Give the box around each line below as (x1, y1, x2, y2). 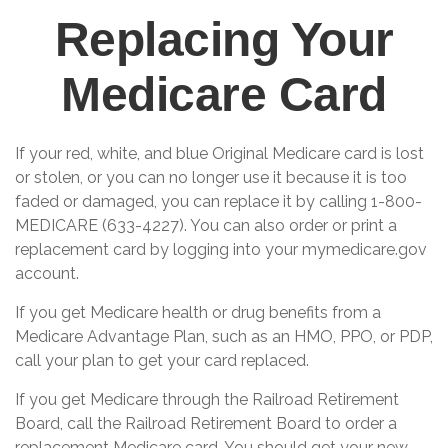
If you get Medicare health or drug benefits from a (15, 303, 381, 322)
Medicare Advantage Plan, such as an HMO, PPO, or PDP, (15, 327, 433, 346)
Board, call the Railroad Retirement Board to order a (15, 414, 397, 433)
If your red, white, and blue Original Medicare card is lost (15, 144, 424, 163)
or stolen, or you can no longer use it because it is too (15, 168, 407, 187)
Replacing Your (54, 13, 394, 66)
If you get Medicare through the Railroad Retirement (15, 390, 399, 409)
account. (15, 264, 79, 283)
